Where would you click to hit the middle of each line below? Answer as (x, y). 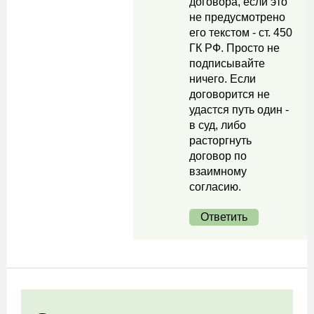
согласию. (215, 187)
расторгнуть (220, 141)
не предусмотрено (237, 17)
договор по (218, 156)
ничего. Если (223, 79)
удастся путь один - (239, 110)
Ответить (224, 217)
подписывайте (227, 63)
